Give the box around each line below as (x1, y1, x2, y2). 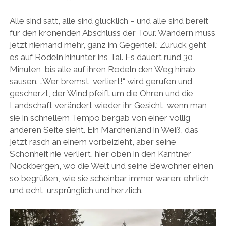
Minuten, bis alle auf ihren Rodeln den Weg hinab (9, 64, 195, 75)
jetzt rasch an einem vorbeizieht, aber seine (9, 137, 176, 147)
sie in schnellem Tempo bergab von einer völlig (9, 112, 190, 123)
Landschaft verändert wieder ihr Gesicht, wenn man (9, 100, 207, 111)
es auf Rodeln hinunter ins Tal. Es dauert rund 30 (9, 52, 193, 63)
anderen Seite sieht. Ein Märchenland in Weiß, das (9, 125, 198, 135)
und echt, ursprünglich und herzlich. (9, 185, 143, 196)
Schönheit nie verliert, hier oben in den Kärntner (9, 149, 191, 159)
